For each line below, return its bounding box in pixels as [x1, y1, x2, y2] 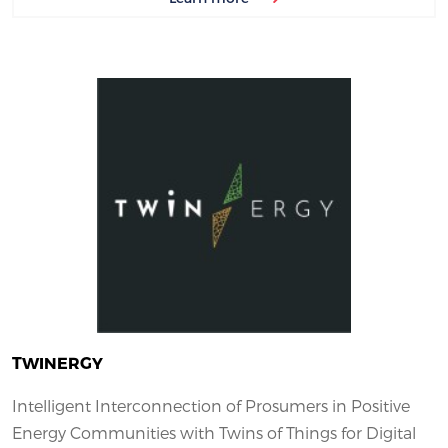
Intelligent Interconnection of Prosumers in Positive [12, 395, 410, 415]
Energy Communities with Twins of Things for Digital [12, 422, 416, 442]
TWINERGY [12, 352, 103, 372]
